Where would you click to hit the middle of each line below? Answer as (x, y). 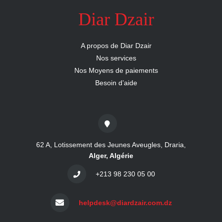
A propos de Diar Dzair (116, 46)
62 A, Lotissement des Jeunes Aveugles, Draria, (111, 145)
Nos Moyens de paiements (116, 70)
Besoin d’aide (116, 83)
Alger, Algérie (111, 156)
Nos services (116, 58)
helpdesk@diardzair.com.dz (125, 203)
